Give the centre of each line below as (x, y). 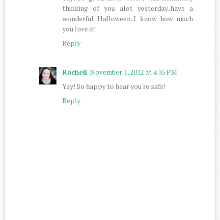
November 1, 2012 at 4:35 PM (134, 72)
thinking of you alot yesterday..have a (128, 8)
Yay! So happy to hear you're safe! (114, 86)
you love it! (79, 28)
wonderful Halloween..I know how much (128, 18)
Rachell (75, 72)
